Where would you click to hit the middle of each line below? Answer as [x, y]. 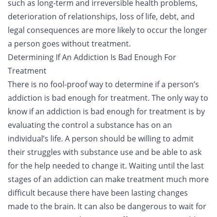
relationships [92, 16]
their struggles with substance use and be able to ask [105, 152]
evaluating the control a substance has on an [90, 125]
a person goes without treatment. [70, 44]
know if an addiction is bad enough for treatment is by [106, 111]
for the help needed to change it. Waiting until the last [106, 166]
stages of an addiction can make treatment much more [108, 179]
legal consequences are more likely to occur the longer [108, 30]
